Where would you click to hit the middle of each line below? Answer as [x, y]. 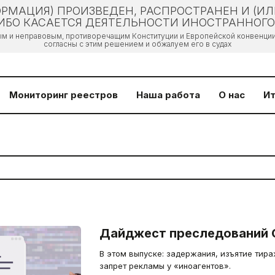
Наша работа [168, 95]
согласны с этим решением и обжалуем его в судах [137, 44]
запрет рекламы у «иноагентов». [165, 266]
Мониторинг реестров [64, 95]
